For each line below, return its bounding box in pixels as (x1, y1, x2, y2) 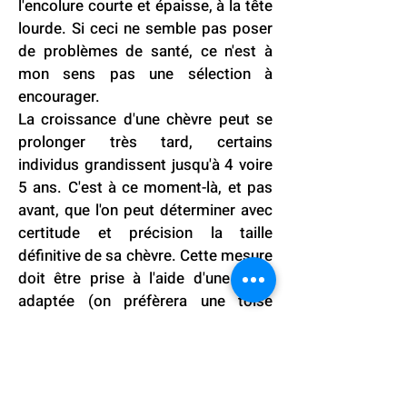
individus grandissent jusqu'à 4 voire (18, 154, 273, 176)
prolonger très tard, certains (18, 131, 273, 154)
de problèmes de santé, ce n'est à (18, 40, 273, 63)
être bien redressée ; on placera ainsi (18, 381, 273, 403)
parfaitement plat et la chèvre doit (18, 358, 273, 381)
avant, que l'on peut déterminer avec (18, 199, 273, 222)
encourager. (18, 85, 104, 108)
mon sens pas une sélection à (18, 63, 273, 85)
